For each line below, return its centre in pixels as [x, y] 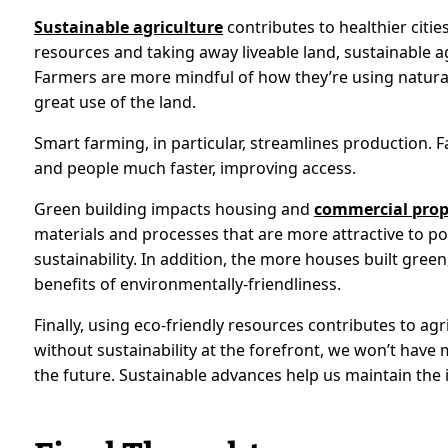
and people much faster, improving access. [195, 167]
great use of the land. [115, 101]
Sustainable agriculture [129, 26]
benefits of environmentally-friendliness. [188, 283]
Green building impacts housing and [174, 208]
